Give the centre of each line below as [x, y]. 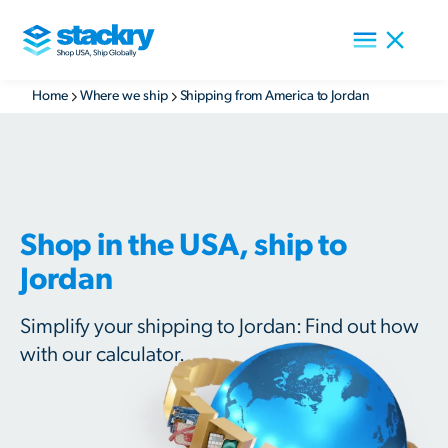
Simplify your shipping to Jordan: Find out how [219, 326]
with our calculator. [103, 354]
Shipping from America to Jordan [274, 96]
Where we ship [123, 96]
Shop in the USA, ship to [183, 245]
